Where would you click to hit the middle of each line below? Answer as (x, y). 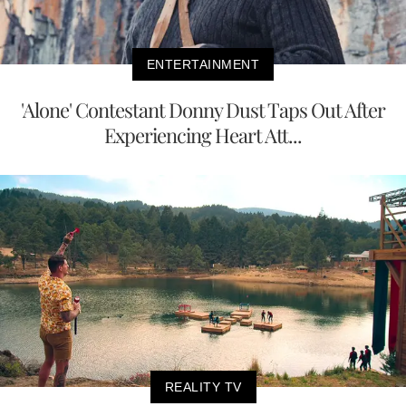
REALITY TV (203, 387)
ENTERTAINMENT (203, 64)
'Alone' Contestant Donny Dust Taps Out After (203, 109)
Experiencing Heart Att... (203, 135)
